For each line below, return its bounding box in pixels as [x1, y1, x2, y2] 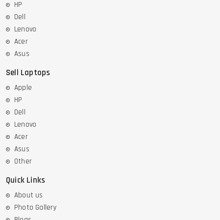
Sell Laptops [6, 67, 51, 78]
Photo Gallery [14, 202, 57, 212]
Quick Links [6, 174, 46, 186]
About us [14, 190, 43, 200]
